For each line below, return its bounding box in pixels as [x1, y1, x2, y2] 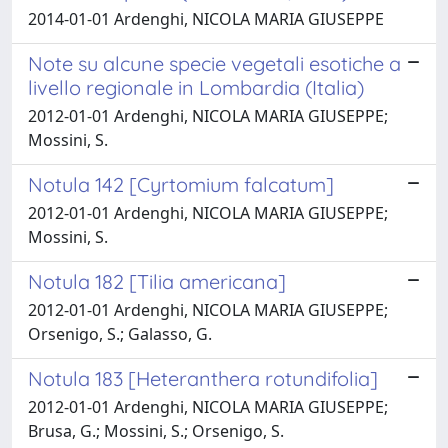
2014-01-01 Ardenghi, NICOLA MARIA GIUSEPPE [28, 7, 384, 30]
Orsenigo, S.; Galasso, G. [28, 322, 212, 345]
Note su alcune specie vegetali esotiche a [28, 50, 401, 76]
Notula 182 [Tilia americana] [28, 268, 286, 294]
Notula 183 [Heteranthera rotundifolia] [28, 365, 378, 391]
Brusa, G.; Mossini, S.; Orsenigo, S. [28, 419, 284, 442]
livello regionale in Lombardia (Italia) [28, 74, 364, 100]
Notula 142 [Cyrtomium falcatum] [28, 171, 334, 197]
